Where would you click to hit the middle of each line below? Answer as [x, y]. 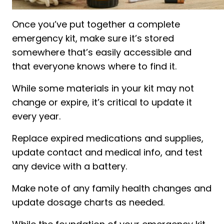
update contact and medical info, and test [107, 152]
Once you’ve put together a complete [96, 24]
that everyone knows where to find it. [94, 66]
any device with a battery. [69, 166]
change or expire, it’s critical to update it [102, 102]
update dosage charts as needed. [88, 202]
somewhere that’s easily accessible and [102, 52]
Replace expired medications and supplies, [108, 138]
